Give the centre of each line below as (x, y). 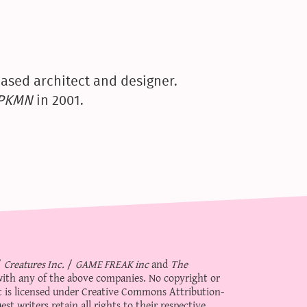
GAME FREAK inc (112, 264)
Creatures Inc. (34, 264)
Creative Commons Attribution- (153, 292)
